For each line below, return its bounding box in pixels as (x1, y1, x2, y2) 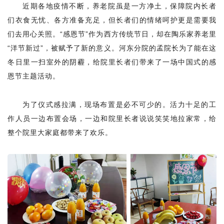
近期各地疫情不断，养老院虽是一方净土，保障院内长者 (22, 2, 216, 10)
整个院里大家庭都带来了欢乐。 (7, 128, 112, 136)
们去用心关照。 (7, 30, 60, 38)
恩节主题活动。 (7, 72, 60, 80)
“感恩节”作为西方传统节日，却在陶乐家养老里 (60, 30, 216, 38)
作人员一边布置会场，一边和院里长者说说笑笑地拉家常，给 (7, 114, 216, 122)
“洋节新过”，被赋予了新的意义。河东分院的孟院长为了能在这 (7, 44, 216, 52)
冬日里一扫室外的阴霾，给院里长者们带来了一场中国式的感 (7, 58, 216, 66)
